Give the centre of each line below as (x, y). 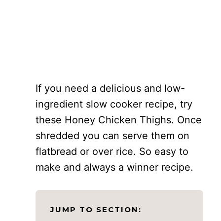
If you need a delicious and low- (110, 88)
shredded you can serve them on (112, 136)
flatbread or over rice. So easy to (112, 151)
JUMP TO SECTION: (96, 209)
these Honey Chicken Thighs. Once (119, 120)
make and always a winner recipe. (114, 167)
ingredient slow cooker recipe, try (114, 104)
